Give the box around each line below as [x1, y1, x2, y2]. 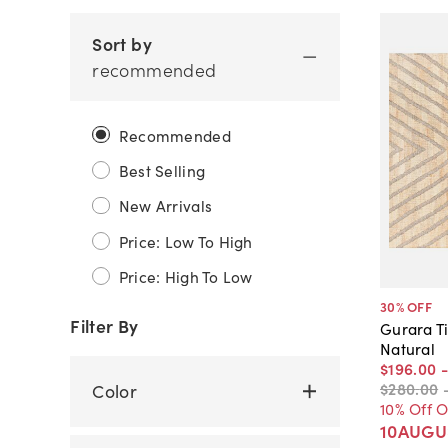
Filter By [70, 312, 139, 338]
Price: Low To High [118, 229, 253, 252]
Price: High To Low [118, 265, 253, 288]
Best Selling [118, 159, 206, 182]
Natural [379, 336, 435, 359]
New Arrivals [118, 194, 213, 217]
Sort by [92, 30, 152, 56]
